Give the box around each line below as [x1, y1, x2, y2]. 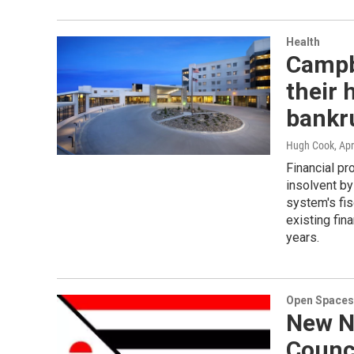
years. [286, 229, 319, 245]
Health [286, 35, 320, 48]
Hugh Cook [286, 138, 334, 152]
